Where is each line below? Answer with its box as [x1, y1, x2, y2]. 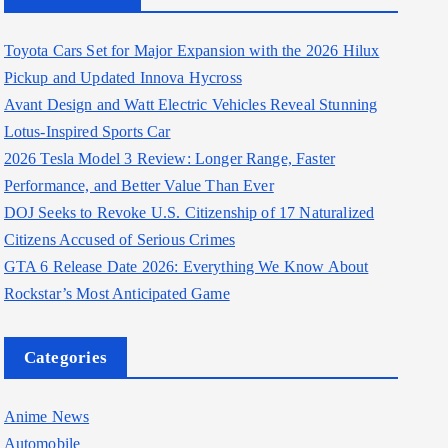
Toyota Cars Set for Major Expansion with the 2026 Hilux [3, 42, 380, 60]
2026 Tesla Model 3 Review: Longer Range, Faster [3, 150, 336, 168]
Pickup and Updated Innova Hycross [3, 69, 242, 87]
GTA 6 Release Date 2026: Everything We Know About [3, 258, 369, 276]
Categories [23, 348, 108, 368]
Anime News [3, 408, 90, 426]
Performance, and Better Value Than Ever [3, 177, 274, 195]
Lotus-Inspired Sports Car [3, 123, 171, 141]
